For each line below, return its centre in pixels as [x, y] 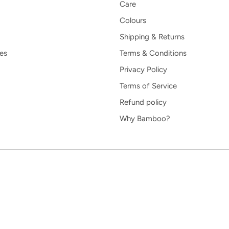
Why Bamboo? [145, 118]
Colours [133, 20]
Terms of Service [148, 86]
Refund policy [143, 102]
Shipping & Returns [152, 37]
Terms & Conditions [153, 53]
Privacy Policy [143, 69]
